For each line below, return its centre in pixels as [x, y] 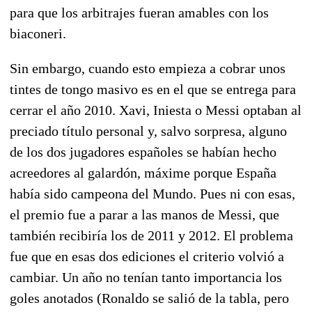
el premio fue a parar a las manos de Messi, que [145, 214]
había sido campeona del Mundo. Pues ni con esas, [153, 193]
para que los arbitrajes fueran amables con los [139, 12]
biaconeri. [38, 33]
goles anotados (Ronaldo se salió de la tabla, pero [149, 298]
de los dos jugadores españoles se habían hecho [143, 151]
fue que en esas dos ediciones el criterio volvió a [147, 256]
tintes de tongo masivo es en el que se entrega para [153, 89]
